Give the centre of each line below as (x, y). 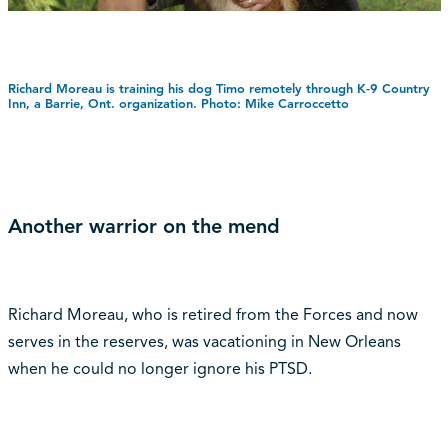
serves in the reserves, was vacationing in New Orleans (204, 341)
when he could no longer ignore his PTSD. (159, 368)
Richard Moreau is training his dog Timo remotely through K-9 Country (218, 88)
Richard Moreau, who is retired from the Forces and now (212, 314)
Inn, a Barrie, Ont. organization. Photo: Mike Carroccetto (178, 103)
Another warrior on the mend (143, 226)
